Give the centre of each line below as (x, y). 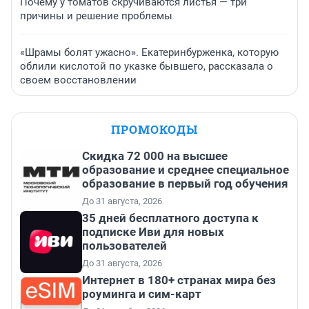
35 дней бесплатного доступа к (170, 218)
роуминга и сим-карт (142, 294)
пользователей (124, 246)
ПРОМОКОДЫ (154, 130)
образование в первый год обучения (185, 184)
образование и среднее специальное (186, 170)
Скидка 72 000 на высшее (155, 156)
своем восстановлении (78, 80)
